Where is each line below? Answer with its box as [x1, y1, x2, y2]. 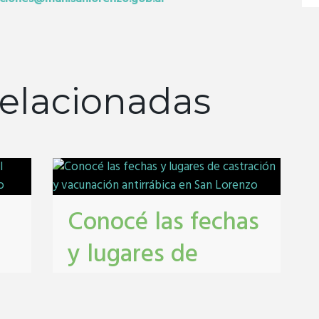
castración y [68, 267, 196, 308]
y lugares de [68, 235, 199, 276]
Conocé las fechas [68, 203, 260, 244]
